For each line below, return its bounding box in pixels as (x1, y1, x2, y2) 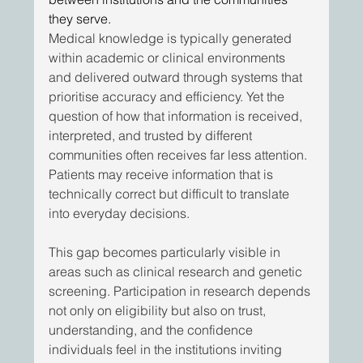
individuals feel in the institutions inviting (49, 341, 286, 358)
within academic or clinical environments (49, 49, 289, 66)
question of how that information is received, (49, 108, 306, 125)
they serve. (49, 11, 112, 28)
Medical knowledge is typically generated (49, 30, 296, 47)
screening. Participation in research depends (49, 283, 314, 300)
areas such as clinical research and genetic (49, 263, 306, 280)
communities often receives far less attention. (49, 147, 311, 164)
